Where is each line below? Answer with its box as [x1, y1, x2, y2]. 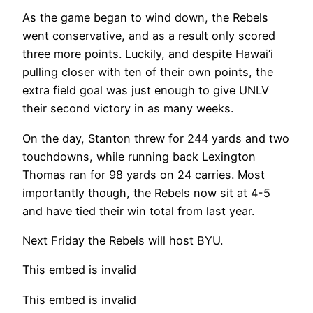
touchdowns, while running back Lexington [22, 149, 256, 163]
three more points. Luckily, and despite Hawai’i [22, 47, 273, 61]
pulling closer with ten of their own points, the [22, 65, 273, 80]
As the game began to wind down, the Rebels [22, 10, 268, 25]
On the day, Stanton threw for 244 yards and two [22, 131, 289, 145]
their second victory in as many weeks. [22, 101, 233, 116]
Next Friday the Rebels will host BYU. [22, 233, 223, 248]
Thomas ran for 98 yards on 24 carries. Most [22, 167, 265, 182]
